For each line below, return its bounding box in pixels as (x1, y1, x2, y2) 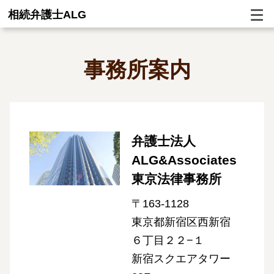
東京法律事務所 (131, 172, 221, 187)
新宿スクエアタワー (131, 253, 231, 265)
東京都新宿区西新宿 (131, 216, 231, 229)
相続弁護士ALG (7, 9, 86, 21)
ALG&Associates (131, 153, 237, 168)
